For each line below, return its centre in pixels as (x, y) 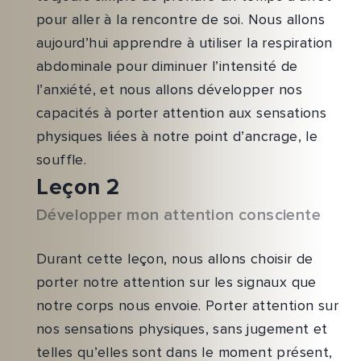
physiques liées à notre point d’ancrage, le (177, 137)
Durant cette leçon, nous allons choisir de (175, 259)
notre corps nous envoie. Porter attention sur (187, 306)
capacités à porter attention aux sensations (182, 113)
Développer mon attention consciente (178, 216)
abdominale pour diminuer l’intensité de (167, 66)
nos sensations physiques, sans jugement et (182, 329)
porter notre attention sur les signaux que (176, 282)
